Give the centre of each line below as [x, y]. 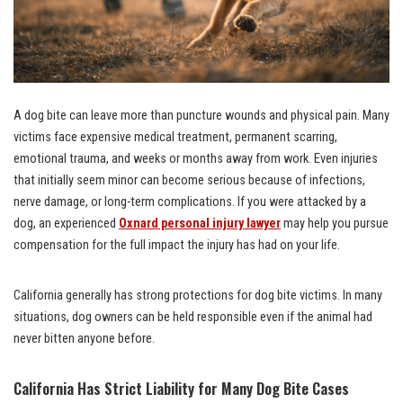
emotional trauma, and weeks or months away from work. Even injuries [196, 158]
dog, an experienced [66, 223]
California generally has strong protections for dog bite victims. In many [198, 295]
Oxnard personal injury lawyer [200, 223]
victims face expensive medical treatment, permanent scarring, [175, 137]
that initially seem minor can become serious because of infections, [189, 180]
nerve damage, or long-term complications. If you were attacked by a [190, 201]
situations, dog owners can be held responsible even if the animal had [193, 317]
